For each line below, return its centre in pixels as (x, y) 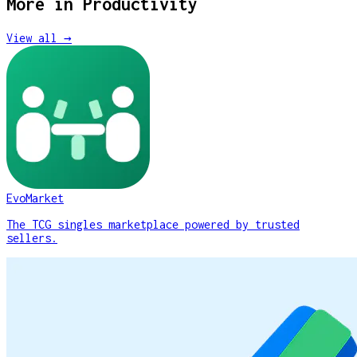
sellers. (32, 237)
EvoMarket (35, 198)
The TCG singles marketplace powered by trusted (153, 224)
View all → (39, 37)
